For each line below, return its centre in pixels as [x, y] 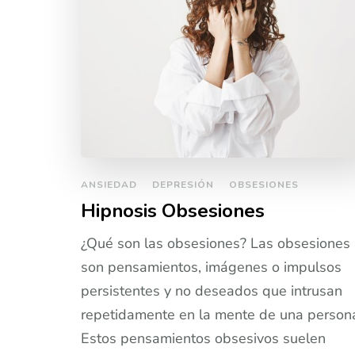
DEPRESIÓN [183, 185]
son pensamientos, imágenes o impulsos [211, 267]
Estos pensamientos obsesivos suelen [203, 339]
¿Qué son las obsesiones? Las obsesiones [216, 244]
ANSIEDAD [109, 185]
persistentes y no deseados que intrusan [212, 291]
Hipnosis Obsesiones [173, 211]
